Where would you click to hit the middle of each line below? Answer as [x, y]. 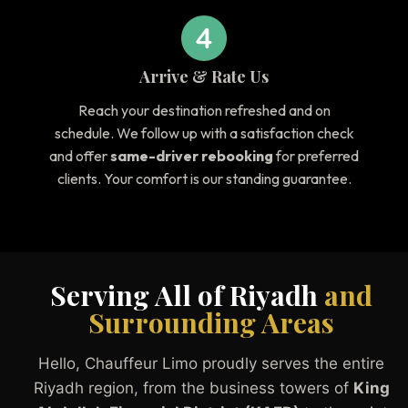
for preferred [316, 156]
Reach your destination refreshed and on [204, 111]
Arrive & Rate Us [204, 77]
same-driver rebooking [192, 156]
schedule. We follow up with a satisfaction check [204, 133]
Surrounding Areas [211, 323]
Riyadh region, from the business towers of [193, 388]
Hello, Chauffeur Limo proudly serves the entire [211, 364]
